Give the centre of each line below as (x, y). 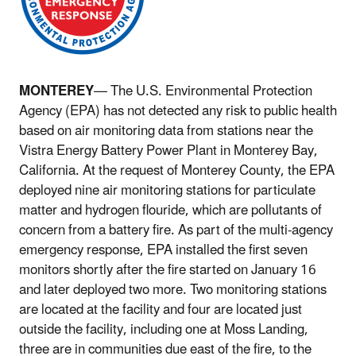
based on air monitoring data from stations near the (166, 131)
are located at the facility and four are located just (161, 310)
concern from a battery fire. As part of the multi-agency (176, 230)
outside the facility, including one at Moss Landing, (164, 329)
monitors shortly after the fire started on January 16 (168, 270)
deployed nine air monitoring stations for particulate (167, 190)
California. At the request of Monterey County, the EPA (177, 170)
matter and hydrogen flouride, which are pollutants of (170, 210)
